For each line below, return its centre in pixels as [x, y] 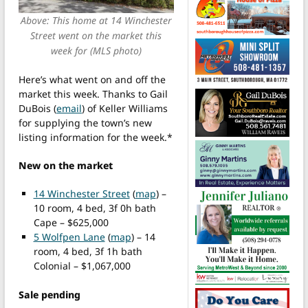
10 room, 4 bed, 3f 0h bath [95, 208]
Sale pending [49, 295]
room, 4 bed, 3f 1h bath [88, 251]
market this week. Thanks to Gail [93, 93]
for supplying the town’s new [85, 122]
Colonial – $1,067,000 [82, 265]
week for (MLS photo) [96, 50]
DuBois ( [37, 108]
